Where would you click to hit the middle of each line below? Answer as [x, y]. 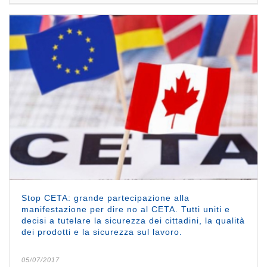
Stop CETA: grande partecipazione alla [105, 198]
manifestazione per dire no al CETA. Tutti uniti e [126, 209]
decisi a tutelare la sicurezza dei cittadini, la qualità [133, 220]
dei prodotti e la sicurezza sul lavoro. [102, 232]
